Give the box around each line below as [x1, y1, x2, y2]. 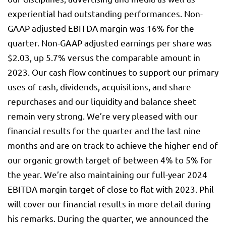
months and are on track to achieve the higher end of [8, 140, 218, 151]
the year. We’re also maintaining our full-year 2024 [8, 169, 207, 180]
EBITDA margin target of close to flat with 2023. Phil [8, 184, 214, 195]
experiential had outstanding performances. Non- [8, 8, 203, 19]
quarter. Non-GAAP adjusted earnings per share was [8, 37, 212, 48]
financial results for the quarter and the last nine [8, 125, 201, 136]
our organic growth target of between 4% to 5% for [8, 154, 212, 165]
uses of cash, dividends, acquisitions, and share [8, 81, 191, 92]
